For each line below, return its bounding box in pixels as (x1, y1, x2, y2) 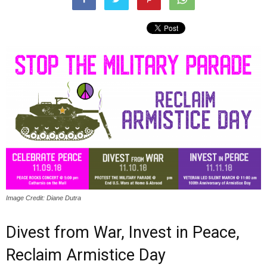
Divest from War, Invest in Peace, (6, 223, 240, 243)
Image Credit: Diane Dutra (6, 194, 81, 202)
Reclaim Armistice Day (6, 246, 166, 265)
